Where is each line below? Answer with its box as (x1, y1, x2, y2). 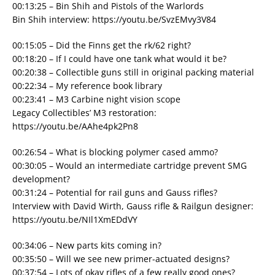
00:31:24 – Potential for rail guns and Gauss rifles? (12, 187, 217, 198)
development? (12, 173, 70, 185)
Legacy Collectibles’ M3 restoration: (12, 107, 157, 118)
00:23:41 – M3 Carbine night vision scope (12, 93, 180, 105)
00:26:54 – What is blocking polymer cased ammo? (12, 146, 218, 158)
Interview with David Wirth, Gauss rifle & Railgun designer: (12, 200, 254, 212)
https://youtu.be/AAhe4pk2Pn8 (12, 120, 138, 132)
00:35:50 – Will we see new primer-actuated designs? (12, 253, 230, 265)
